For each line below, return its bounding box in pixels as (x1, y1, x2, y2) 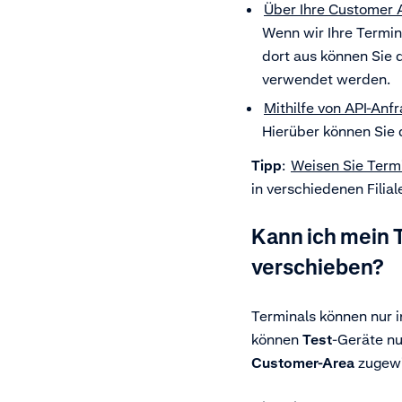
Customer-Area (251, 354, 354, 372)
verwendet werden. (262, 70, 390, 89)
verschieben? (251, 254, 383, 281)
